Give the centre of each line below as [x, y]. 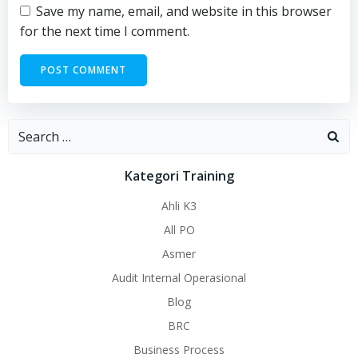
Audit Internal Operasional [179, 277]
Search [28, 128]
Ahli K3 [179, 205]
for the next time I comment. [105, 31]
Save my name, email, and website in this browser [184, 11]
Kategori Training [179, 175]
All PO [179, 229]
